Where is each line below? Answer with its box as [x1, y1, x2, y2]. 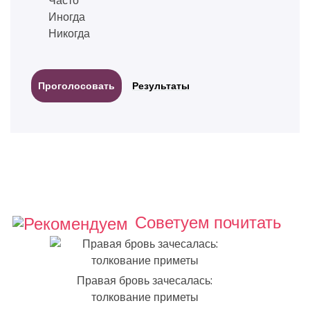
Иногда [48, 10, 85, 24]
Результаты [132, 80, 190, 92]
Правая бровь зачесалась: [77, 274, 212, 288]
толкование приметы [91, 291, 199, 304]
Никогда [48, 27, 90, 41]
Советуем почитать [135, 213, 282, 233]
